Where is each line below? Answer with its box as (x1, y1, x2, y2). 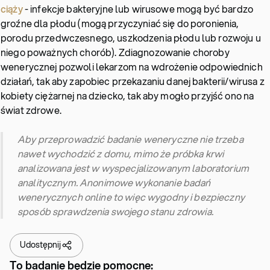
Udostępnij (20, 239, 61, 251)
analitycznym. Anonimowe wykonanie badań (17, 175, 211, 189)
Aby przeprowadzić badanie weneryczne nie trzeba (17, 131, 243, 146)
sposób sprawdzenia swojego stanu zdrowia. (17, 204, 213, 218)
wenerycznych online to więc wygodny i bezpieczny (17, 189, 245, 204)
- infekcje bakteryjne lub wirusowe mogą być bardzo (22, 1, 253, 16)
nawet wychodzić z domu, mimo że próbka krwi (17, 146, 224, 160)
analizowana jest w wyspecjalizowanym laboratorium (17, 160, 249, 175)
